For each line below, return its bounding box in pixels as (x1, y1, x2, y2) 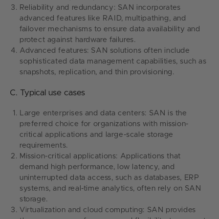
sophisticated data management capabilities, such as (20, 58, 207, 66)
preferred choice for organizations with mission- (20, 120, 189, 128)
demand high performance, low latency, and (20, 163, 175, 171)
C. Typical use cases (10, 88, 85, 97)
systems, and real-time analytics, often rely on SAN (20, 185, 201, 193)
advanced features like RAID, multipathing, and (20, 15, 186, 22)
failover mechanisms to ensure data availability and (20, 25, 200, 33)
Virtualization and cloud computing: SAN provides (20, 206, 196, 214)
